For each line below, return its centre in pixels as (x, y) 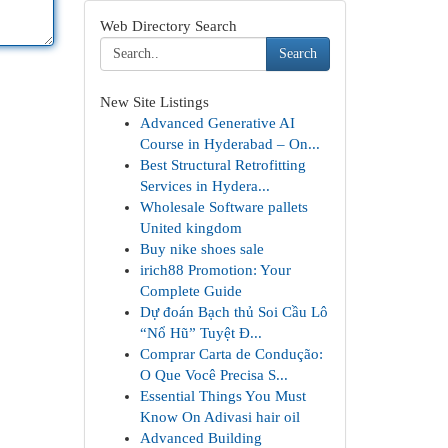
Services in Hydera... (204, 186)
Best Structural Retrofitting (222, 165)
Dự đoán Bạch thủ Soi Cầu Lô (233, 312)
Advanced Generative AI (217, 123)
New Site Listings (154, 102)
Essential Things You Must (222, 396)
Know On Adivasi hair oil (219, 417)
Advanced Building (200, 438)
